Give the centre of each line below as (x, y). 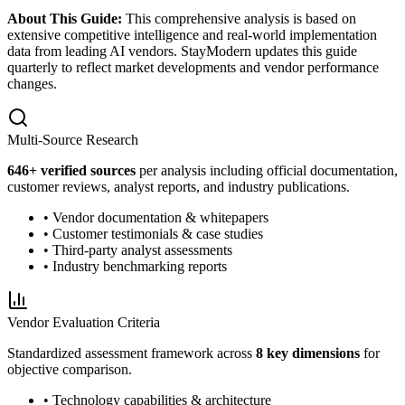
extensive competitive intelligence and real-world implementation (192, 35)
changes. (32, 84)
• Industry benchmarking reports (135, 267)
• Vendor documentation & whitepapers (156, 218)
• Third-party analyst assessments (138, 250)
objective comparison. (70, 370)
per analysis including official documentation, (267, 171)
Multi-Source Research (73, 140)
